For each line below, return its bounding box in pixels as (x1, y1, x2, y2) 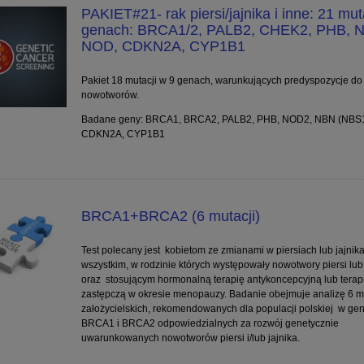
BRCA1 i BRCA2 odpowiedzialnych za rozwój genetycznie (80, 318, 339, 330)
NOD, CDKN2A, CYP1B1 (80, 37, 245, 55)
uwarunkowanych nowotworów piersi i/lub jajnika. (80, 332, 300, 344)
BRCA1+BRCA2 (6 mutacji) (80, 207, 260, 225)
